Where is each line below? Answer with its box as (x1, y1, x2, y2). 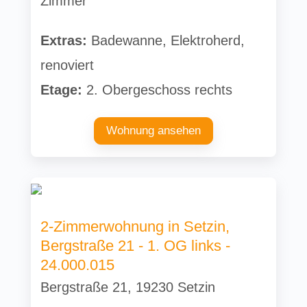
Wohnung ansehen (106, 123, 201, 137)
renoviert (40, 57, 95, 73)
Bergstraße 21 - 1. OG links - (40, 236, 231, 254)
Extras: (40, 32, 88, 48)
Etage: (40, 82, 83, 97)
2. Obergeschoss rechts (82, 82, 233, 97)
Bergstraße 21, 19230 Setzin (40, 279, 216, 295)
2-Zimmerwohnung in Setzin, (40, 217, 230, 235)
